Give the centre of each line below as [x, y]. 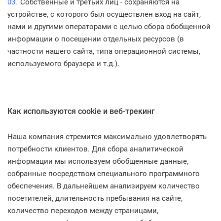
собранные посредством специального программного [104, 174]
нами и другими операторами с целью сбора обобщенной [109, 27]
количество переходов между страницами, [83, 211]
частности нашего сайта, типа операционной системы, [104, 51]
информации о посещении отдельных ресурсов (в [96, 39]
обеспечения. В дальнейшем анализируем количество [104, 186]
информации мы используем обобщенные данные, [98, 161]
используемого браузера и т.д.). [63, 64]
